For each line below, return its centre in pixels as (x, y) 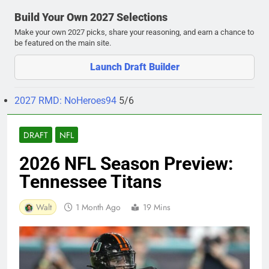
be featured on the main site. (63, 43)
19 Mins (157, 207)
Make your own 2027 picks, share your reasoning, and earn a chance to (134, 32)
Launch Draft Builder (134, 67)
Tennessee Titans (90, 181)
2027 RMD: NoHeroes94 (67, 100)
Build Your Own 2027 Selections (91, 17)
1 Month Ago (98, 207)
